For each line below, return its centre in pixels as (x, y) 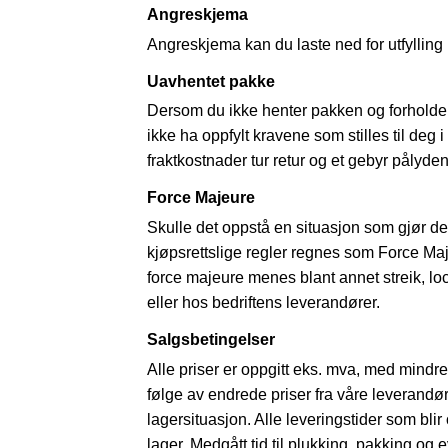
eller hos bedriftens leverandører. (263, 303)
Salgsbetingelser (211, 340)
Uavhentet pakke (211, 81)
